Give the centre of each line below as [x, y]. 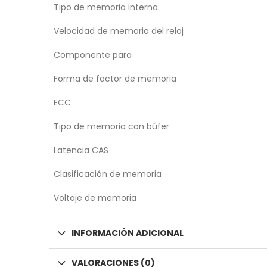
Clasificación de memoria [108, 174]
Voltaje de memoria [95, 198]
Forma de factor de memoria [115, 78]
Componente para [93, 55]
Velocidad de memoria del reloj [119, 31]
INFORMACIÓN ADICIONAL [128, 233]
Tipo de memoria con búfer [111, 126]
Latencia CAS [81, 150]
